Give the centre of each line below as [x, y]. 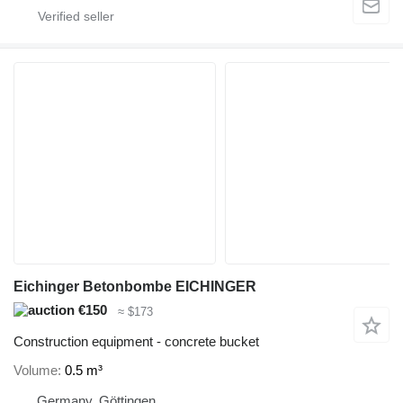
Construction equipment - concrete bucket [136, 342]
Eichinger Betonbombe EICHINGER [135, 287]
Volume [36, 370]
